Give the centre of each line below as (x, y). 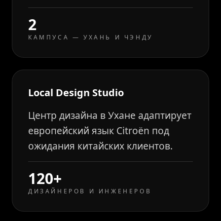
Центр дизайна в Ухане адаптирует (110, 115)
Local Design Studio (76, 92)
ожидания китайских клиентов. (100, 146)
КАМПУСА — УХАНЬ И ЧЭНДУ (91, 37)
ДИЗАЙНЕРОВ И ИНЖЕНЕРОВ (90, 191)
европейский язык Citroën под (99, 130)
